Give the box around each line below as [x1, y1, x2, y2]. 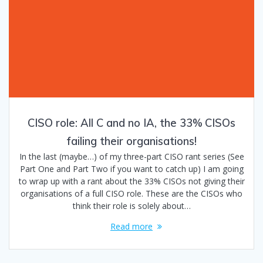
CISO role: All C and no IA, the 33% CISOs [28, 116, 235, 130]
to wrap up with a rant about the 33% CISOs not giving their [18, 175, 245, 187]
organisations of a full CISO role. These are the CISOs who [21, 187, 242, 199]
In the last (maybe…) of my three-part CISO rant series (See [19, 150, 244, 162]
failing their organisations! [66, 134, 197, 148]
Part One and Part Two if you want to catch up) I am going [19, 163, 244, 174]
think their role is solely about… [72, 200, 191, 211]
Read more [110, 220, 153, 232]
